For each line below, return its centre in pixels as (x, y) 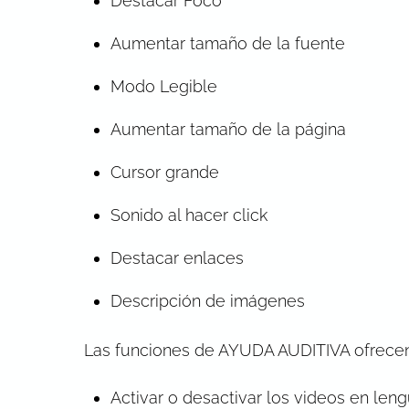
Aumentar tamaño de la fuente (227, 43)
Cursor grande (164, 172)
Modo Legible (163, 86)
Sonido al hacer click (189, 215)
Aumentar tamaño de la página (228, 129)
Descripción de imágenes (207, 300)
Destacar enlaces (177, 257)
